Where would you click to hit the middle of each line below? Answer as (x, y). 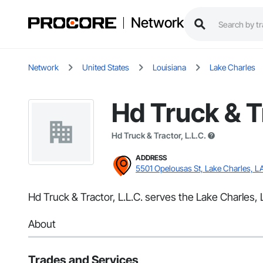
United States (106, 68)
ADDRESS (151, 158)
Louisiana (169, 68)
